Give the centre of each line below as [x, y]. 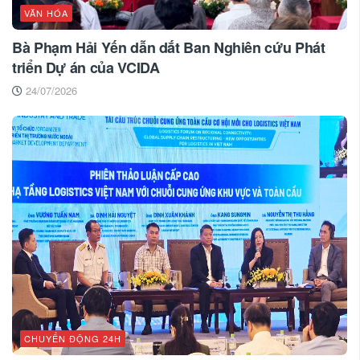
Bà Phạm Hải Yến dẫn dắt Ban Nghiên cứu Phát [169, 48]
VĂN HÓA [46, 13]
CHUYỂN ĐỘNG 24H [73, 339]
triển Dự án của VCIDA [86, 68]
